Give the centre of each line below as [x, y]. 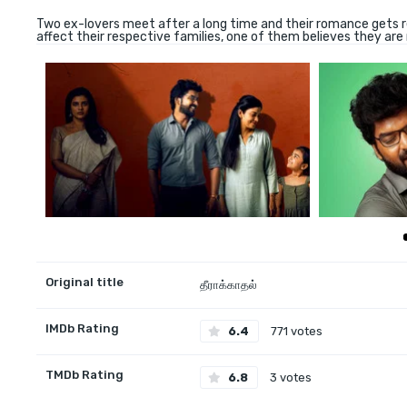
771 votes [295, 331]
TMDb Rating [84, 374]
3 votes [289, 377]
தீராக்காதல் [228, 284]
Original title [84, 282]
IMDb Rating [82, 328]
